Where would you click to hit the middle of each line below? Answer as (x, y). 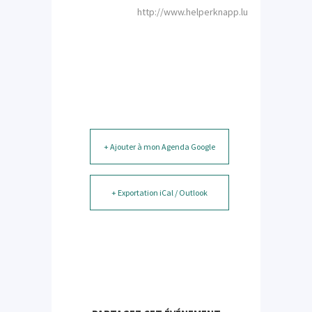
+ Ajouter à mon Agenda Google (159, 146)
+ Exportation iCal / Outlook (159, 192)
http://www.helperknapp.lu (193, 11)
